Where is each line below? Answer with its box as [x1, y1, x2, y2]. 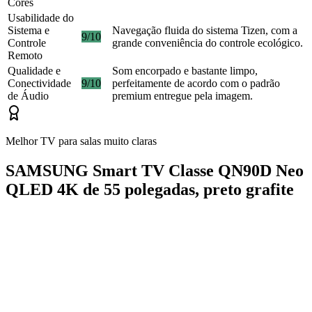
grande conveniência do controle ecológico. [112, 37, 303, 49]
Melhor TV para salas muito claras [6, 135, 157, 148]
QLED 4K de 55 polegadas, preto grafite [6, 180, 294, 199]
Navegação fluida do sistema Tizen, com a [112, 24, 297, 37]
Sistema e [8, 24, 49, 37]
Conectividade [8, 77, 71, 90]
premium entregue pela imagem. [112, 90, 253, 102]
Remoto [8, 49, 42, 62]
